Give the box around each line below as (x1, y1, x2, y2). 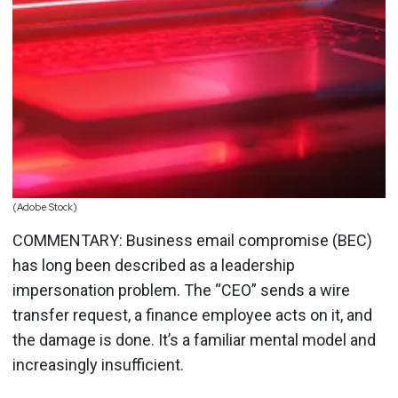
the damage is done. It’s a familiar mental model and (12, 330, 376, 349)
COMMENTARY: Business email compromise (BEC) (12, 230, 372, 250)
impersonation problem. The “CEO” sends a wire (12, 280, 350, 299)
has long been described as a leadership (12, 255, 295, 275)
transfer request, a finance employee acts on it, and (12, 305, 372, 324)
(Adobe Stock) (12, 201, 77, 213)
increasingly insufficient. (12, 354, 184, 374)
